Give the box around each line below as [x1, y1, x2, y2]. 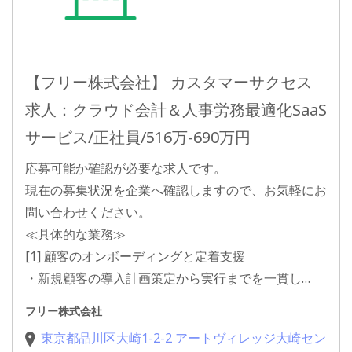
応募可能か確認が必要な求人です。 [25, 159, 226, 178]
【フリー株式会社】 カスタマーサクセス [25, 71, 312, 93]
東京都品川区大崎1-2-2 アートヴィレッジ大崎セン [41, 329, 326, 347]
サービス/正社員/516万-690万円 [25, 126, 251, 148]
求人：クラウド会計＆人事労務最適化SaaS [25, 99, 327, 121]
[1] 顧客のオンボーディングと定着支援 [25, 247, 245, 266]
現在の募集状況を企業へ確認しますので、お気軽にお [25, 181, 327, 200]
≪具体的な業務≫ [25, 225, 126, 244]
